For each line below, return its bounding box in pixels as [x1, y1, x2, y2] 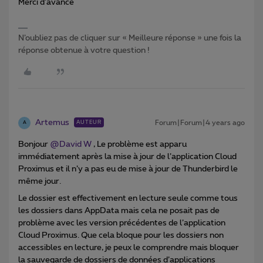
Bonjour [18, 140, 50, 149]
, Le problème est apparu [92, 140, 187, 149]
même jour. [18, 177, 61, 186]
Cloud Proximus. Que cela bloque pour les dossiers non [18, 231, 224, 240]
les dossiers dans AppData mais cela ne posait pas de [18, 206, 220, 215]
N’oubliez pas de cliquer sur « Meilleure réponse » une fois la [18, 33, 241, 42]
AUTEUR [76, 119, 102, 125]
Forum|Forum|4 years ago [155, 119, 245, 126]
